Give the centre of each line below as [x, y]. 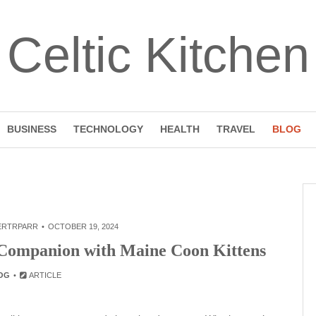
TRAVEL [236, 129]
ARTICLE [45, 275]
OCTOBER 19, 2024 [83, 226]
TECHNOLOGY [108, 129]
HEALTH [180, 129]
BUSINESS [31, 129]
